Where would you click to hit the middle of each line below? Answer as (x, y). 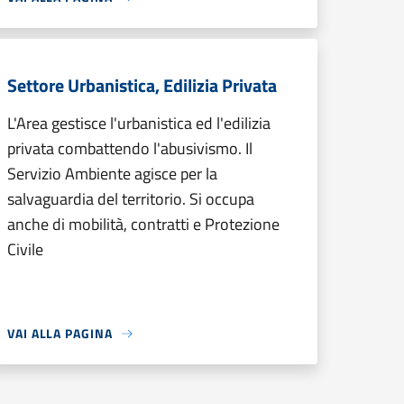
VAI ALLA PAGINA (60, 333)
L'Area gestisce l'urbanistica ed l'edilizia (139, 123)
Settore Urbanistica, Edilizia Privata (142, 85)
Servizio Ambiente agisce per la (112, 174)
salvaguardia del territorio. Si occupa (131, 199)
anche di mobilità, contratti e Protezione (143, 224)
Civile (25, 249)
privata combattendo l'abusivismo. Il (130, 148)
